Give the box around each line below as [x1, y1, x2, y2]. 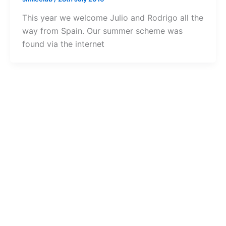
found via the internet [22, 39, 104, 49]
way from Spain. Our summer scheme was [22, 26, 183, 36]
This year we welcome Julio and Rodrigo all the [22, 13, 203, 23]
